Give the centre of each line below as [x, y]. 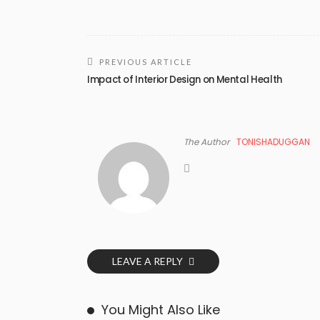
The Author [206, 141]
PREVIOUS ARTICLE [146, 61]
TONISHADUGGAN [273, 141]
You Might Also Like [161, 309]
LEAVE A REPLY [149, 261]
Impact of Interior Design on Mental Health [185, 79]
